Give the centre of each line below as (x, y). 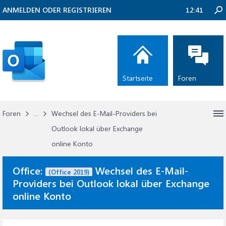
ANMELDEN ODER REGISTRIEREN (57, 10)
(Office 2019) (69, 172)
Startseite (138, 78)
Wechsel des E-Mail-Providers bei (104, 113)
